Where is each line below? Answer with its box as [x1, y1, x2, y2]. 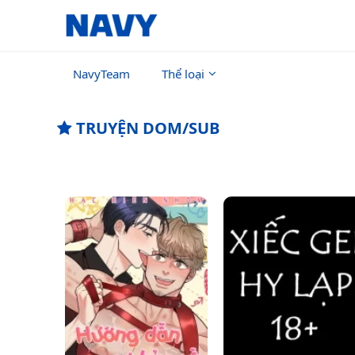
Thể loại [162, 66, 204, 82]
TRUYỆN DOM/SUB [72, 117, 219, 139]
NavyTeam [73, 66, 130, 82]
